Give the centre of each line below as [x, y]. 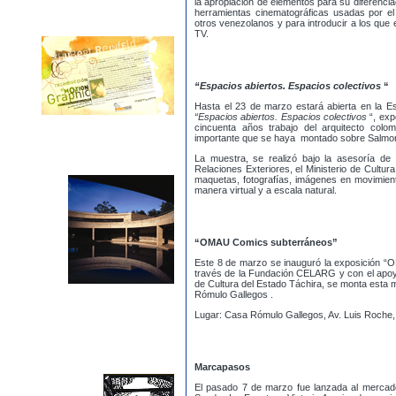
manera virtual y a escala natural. [268, 190]
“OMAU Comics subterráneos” [266, 242]
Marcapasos [222, 367]
